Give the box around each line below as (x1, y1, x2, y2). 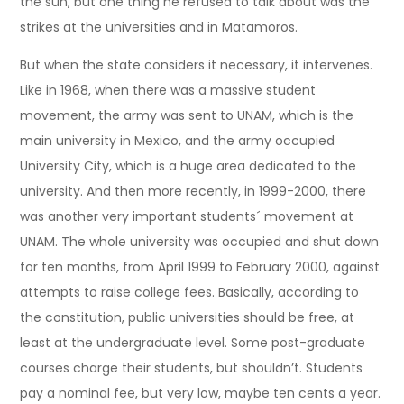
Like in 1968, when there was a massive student (20, 80, 317, 99)
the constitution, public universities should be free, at (20, 308, 355, 326)
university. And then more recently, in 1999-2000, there (20, 181, 367, 200)
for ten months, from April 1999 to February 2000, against (20, 257, 381, 276)
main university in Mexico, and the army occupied (20, 131, 335, 150)
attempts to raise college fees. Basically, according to (20, 282, 360, 301)
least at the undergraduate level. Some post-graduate (20, 333, 366, 352)
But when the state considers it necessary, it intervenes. (20, 55, 373, 74)
